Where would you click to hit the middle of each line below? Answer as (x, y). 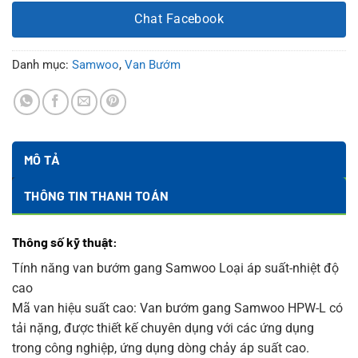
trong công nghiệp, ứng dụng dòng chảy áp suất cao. (161, 348)
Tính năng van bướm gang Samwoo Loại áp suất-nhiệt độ (175, 268)
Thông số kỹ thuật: (65, 241)
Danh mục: (42, 64)
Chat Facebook (179, 20)
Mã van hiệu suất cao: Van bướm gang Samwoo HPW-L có (177, 308)
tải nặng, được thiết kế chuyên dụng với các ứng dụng (163, 328)
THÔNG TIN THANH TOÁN (97, 195)
